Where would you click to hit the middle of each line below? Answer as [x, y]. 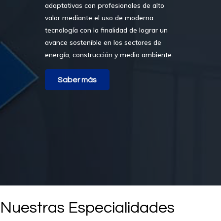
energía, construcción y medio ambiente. [109, 55]
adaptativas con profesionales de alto [105, 5]
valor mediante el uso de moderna [99, 18]
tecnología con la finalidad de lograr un [106, 30]
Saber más [77, 80]
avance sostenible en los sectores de [103, 42]
